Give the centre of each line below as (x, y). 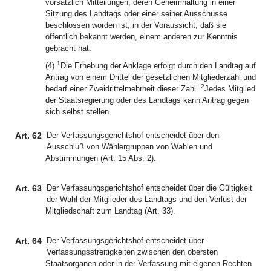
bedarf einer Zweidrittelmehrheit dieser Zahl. (123, 89)
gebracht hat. (68, 48)
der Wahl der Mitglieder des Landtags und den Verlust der (147, 199)
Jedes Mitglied (230, 89)
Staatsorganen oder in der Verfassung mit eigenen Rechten (149, 263)
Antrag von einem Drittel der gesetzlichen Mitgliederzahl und (151, 77)
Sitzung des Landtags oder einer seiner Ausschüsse (136, 14)
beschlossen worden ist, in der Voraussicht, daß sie (136, 25)
